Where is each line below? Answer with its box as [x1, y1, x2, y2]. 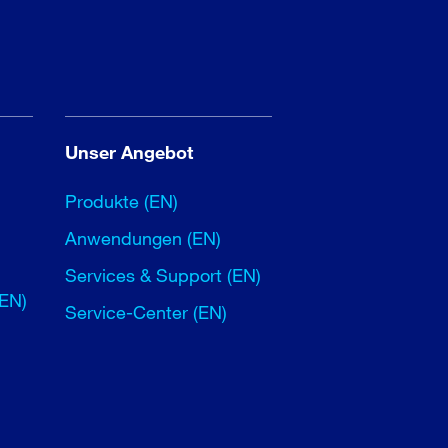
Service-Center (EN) [64, 301, 227, 324]
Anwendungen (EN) [64, 227, 221, 250]
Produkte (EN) [64, 190, 178, 213]
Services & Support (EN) [64, 264, 261, 287]
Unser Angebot [64, 141, 193, 164]
